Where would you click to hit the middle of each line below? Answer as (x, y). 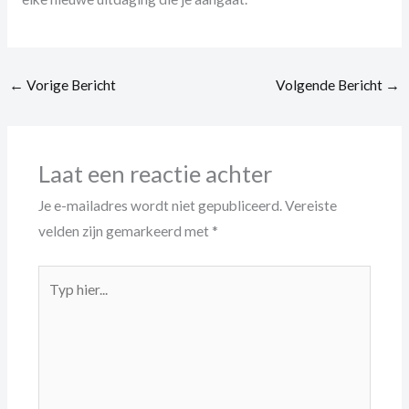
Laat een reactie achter (155, 174)
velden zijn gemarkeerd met (125, 231)
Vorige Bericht (70, 84)
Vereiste (310, 206)
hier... (52, 303)
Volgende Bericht (330, 84)
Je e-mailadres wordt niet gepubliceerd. (160, 206)
